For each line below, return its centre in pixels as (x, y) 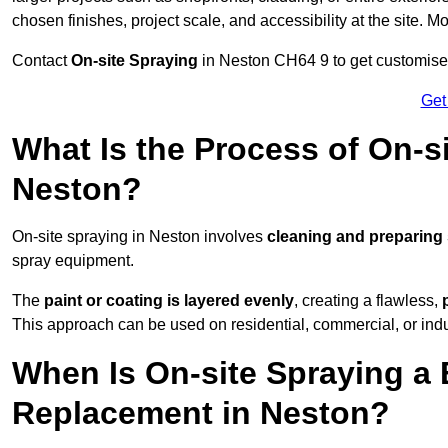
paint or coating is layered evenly (169, 301)
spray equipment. (73, 261)
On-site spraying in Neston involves (139, 237)
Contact (41, 61)
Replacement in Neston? (201, 413)
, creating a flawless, (368, 301)
